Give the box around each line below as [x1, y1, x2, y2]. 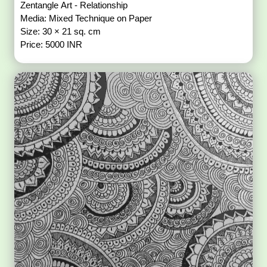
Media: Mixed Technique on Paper [20, 13, 155, 23]
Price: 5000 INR [20, 39, 83, 49]
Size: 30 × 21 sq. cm [20, 26, 104, 36]
